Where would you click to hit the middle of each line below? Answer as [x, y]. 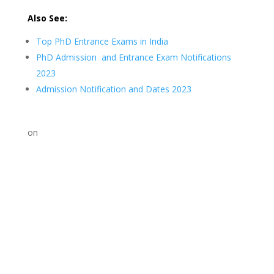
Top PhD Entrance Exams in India [102, 41]
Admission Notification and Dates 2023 [113, 89]
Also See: [47, 18]
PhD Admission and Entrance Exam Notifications [133, 57]
